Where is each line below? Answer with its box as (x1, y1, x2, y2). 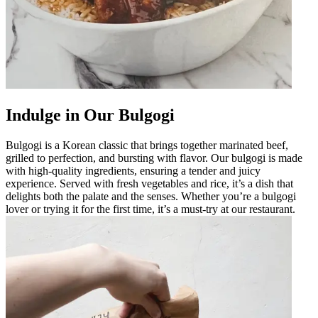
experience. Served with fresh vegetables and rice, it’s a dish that (6, 177, 293, 190)
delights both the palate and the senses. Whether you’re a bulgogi (6, 190, 296, 202)
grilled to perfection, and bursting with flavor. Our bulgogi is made (6, 151, 302, 164)
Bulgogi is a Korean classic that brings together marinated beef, (6, 138, 288, 151)
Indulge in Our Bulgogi (6, 105, 175, 124)
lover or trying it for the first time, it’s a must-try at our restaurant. (6, 202, 295, 215)
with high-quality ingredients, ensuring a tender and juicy (6, 164, 261, 177)
